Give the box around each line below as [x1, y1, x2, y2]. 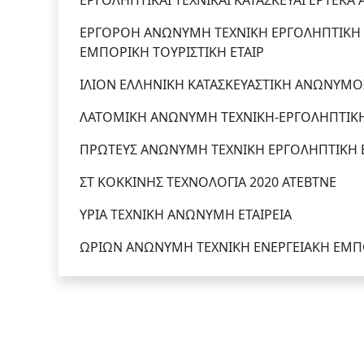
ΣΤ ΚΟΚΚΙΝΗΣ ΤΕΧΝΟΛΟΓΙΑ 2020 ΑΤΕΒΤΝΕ [80, 173, 336, 192]
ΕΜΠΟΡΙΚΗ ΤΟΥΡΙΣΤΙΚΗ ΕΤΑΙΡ [80, 43, 264, 62]
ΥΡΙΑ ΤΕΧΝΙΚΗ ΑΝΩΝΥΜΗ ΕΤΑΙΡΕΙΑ [80, 206, 292, 224]
